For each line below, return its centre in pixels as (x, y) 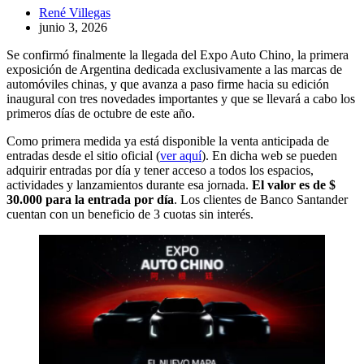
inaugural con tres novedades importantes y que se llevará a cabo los (181, 99)
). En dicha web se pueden (269, 156)
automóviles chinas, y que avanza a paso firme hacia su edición (168, 84)
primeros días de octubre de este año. (101, 114)
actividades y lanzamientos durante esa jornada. (129, 185)
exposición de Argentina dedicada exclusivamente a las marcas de (174, 70)
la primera (323, 55)
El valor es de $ (294, 185)
